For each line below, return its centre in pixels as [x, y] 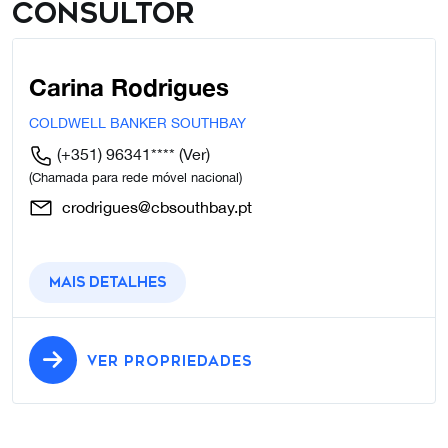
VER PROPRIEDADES [169, 362]
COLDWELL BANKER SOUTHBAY [137, 123]
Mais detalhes [107, 283]
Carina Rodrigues [129, 87]
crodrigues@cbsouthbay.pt [155, 207]
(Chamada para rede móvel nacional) [135, 178]
